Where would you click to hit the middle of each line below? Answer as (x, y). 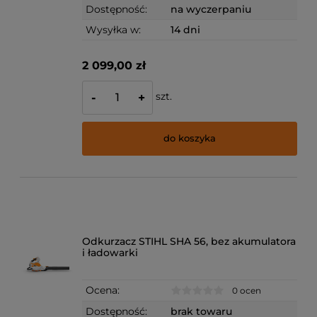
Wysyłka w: (114, 29)
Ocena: (103, 290)
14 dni (186, 29)
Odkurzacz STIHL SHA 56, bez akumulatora (189, 242)
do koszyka (190, 138)
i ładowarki (110, 253)
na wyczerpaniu (211, 9)
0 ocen (247, 291)
